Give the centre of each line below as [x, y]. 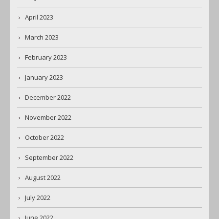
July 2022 [38, 198]
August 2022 [43, 178]
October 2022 [44, 138]
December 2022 [48, 98]
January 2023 [44, 77]
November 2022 [48, 118]
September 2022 [49, 158]
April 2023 [39, 17]
